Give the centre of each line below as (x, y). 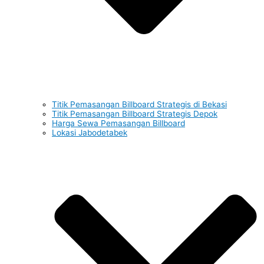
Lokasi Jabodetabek (90, 133)
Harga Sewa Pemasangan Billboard (118, 123)
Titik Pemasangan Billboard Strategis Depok (135, 114)
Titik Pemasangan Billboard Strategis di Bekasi (139, 105)
